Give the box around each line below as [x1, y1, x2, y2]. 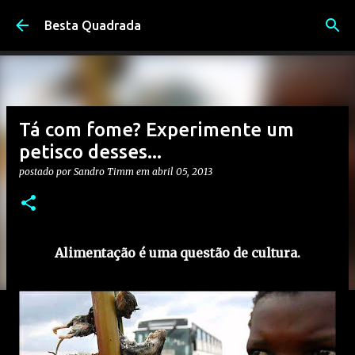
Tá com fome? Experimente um [19, 119, 294, 140]
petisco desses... [19, 141, 162, 162]
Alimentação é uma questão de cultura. [55, 245, 300, 261]
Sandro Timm [74, 166, 134, 177]
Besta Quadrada [44, 18, 141, 32]
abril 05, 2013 [152, 166, 212, 177]
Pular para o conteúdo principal [87, 13, 268, 27]
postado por [19, 166, 74, 177]
